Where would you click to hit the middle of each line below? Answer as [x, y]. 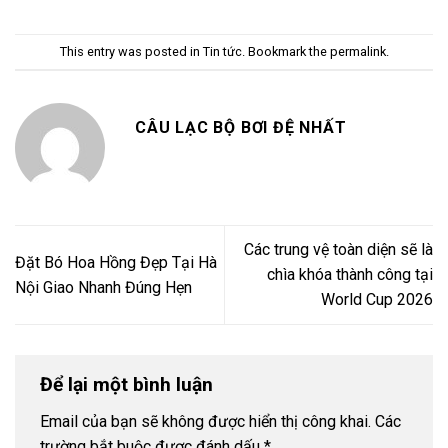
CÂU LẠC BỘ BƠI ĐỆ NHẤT [241, 128]
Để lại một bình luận [129, 384]
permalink [357, 51]
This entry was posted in [131, 51]
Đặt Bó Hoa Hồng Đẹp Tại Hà [116, 262]
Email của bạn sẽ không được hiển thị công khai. [205, 422]
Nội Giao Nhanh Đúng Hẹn [103, 287]
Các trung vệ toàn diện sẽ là [338, 250]
